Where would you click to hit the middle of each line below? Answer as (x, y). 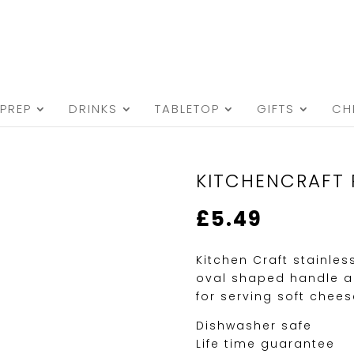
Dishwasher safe (254, 326)
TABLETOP (187, 109)
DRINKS (93, 109)
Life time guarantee (266, 344)
